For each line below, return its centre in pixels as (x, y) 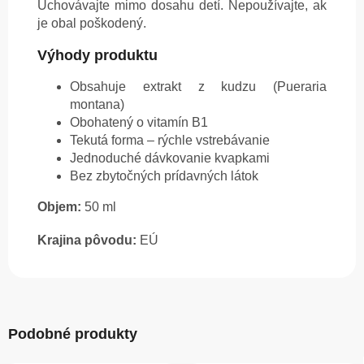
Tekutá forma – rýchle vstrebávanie (170, 141)
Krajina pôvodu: (87, 240)
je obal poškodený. (92, 24)
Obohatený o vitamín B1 (139, 123)
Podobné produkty (73, 334)
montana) (97, 105)
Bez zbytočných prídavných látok (164, 176)
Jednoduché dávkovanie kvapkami (170, 158)
